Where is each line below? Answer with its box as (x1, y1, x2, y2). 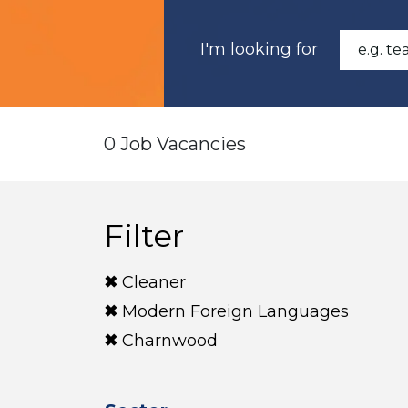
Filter (104, 217, 184, 255)
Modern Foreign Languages (122, 301, 349, 321)
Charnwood (122, 331, 218, 351)
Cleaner (122, 272, 186, 292)
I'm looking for (200, 39, 318, 59)
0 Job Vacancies (104, 133, 246, 155)
